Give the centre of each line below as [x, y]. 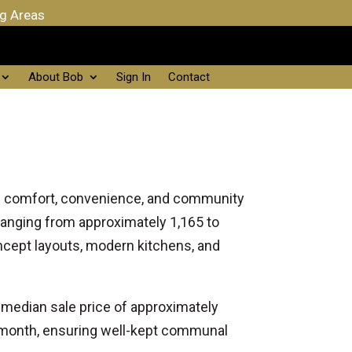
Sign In [133, 77]
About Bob [55, 77]
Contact [189, 77]
